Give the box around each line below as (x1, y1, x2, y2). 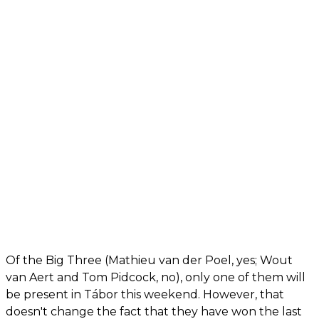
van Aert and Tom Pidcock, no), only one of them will (6, 270, 305, 284)
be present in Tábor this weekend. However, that (6, 287, 284, 301)
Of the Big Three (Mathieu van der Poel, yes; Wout (6, 253, 293, 267)
